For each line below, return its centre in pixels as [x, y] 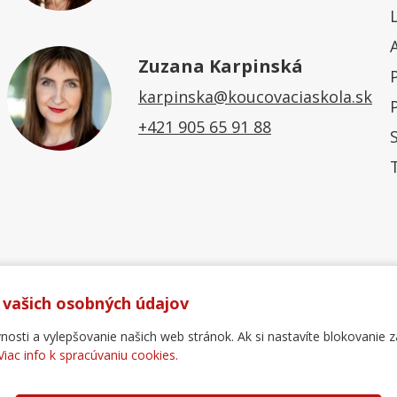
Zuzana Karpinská [220, 66]
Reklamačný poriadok [271, 369]
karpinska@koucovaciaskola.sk [255, 96]
